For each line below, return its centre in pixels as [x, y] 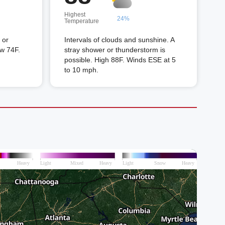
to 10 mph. [81, 70]
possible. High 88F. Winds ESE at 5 [120, 60]
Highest [75, 15]
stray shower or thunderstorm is [115, 50]
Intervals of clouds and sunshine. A [119, 40]
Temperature [82, 21]
